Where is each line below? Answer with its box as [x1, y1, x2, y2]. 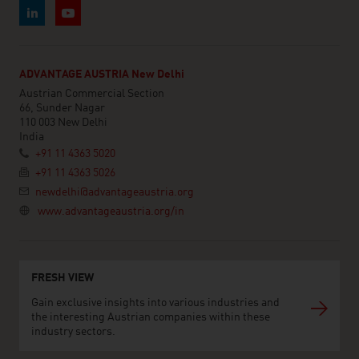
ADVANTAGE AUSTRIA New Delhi [19, 69, 184, 80]
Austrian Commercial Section [19, 88, 164, 99]
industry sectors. [31, 326, 115, 337]
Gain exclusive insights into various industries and [31, 297, 280, 309]
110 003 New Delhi [19, 117, 107, 128]
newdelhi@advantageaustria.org [35, 187, 194, 198]
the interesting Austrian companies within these [31, 312, 270, 323]
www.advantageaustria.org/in [38, 206, 184, 217]
